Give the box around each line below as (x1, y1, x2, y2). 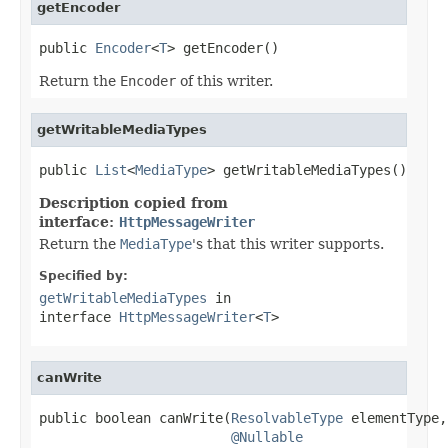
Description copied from (39, 194, 228, 211)
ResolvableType (231, 409, 343, 426)
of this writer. (176, 72, 273, 89)
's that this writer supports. (192, 235, 384, 252)
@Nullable (231, 428, 303, 445)
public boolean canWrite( (39, 409, 231, 426)
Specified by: (39, 268, 128, 283)
